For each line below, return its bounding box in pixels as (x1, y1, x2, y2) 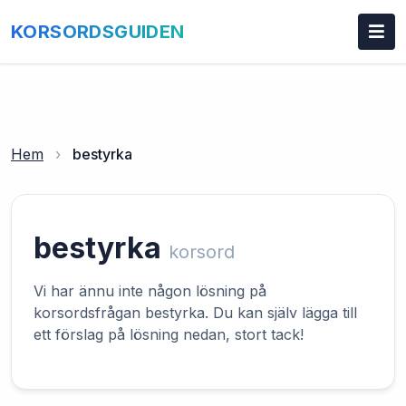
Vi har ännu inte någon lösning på (34, 282, 266, 300)
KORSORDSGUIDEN (11, 21, 185, 43)
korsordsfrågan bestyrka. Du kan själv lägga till (34, 304, 357, 322)
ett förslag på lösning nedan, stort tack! (34, 325, 304, 343)
